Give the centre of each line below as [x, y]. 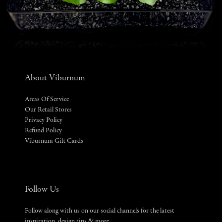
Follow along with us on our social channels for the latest [100, 211]
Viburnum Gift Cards [54, 141]
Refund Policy [43, 131]
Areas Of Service [47, 100]
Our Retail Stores [48, 110]
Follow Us [42, 190]
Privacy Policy [44, 121]
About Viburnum [55, 79]
